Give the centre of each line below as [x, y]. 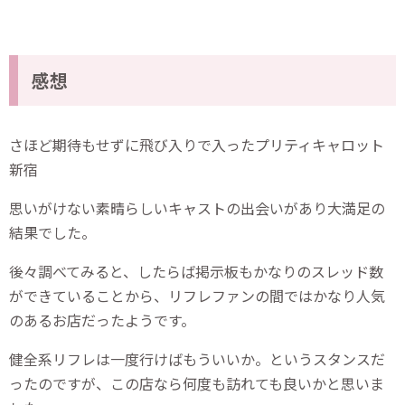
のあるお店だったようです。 [102, 320]
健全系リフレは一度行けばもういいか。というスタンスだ [197, 358]
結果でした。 [52, 232]
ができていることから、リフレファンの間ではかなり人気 [197, 295]
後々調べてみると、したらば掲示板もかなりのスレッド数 [196, 271]
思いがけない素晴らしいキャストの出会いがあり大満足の [197, 207]
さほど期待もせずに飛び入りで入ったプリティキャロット [197, 144]
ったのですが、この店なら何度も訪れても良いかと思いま [197, 383]
